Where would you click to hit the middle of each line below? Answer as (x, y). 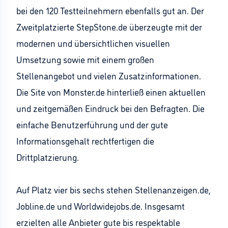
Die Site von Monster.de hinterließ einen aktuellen (111, 92)
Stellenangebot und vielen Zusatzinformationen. (109, 75)
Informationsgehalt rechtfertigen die (85, 140)
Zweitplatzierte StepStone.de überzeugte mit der (109, 26)
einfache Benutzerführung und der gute (92, 124)
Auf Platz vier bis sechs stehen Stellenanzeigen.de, (113, 189)
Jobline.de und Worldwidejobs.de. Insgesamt (101, 206)
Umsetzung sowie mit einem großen (85, 59)
